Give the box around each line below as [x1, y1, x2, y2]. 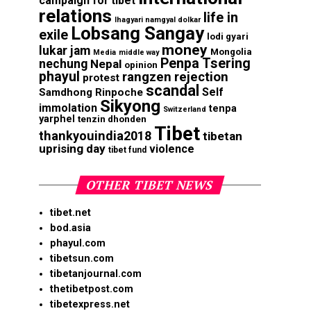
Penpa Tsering [160, 56, 251, 72]
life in [203, 10, 238, 26]
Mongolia [210, 47, 252, 58]
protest [83, 72, 119, 85]
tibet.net [50, 207, 91, 219]
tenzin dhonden [78, 114, 146, 125]
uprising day [39, 142, 106, 156]
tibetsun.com [50, 253, 114, 265]
